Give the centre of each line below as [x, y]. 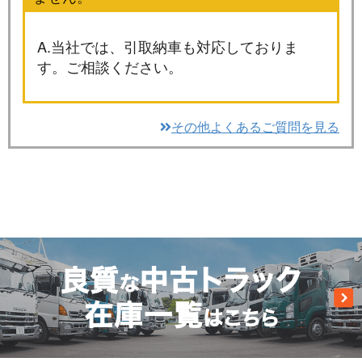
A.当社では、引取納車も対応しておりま [168, 46]
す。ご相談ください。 [110, 66]
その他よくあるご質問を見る [255, 126]
